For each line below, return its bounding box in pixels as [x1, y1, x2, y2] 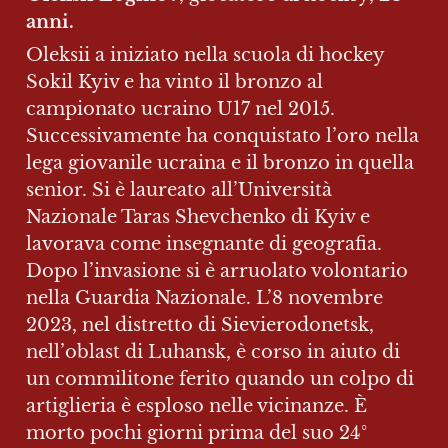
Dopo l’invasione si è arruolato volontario [26, 259, 408, 282]
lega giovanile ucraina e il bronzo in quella [26, 151, 414, 174]
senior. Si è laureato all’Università [26, 178, 332, 201]
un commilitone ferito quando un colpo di [26, 367, 414, 390]
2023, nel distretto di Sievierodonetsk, [26, 313, 374, 336]
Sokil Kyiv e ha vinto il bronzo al [26, 70, 323, 93]
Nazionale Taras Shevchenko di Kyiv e [26, 205, 370, 228]
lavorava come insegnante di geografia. [26, 232, 382, 255]
